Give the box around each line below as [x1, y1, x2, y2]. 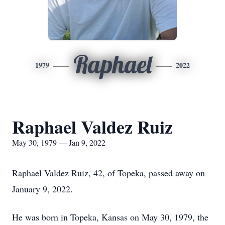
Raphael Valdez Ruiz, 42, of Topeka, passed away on [12, 167, 205, 179]
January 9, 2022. [12, 183, 73, 195]
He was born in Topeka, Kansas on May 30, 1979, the [12, 211, 208, 223]
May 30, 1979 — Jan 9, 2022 [12, 137, 105, 148]
